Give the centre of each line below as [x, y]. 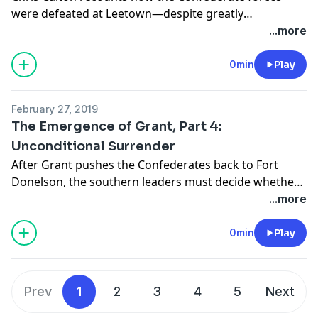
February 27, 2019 [55, 109]
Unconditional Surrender [93, 146]
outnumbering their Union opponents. [116, 30]
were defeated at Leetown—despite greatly [127, 13]
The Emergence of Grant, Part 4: [117, 126]
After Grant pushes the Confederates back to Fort [145, 164]
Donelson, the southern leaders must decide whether [155, 181]
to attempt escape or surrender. [97, 198]
